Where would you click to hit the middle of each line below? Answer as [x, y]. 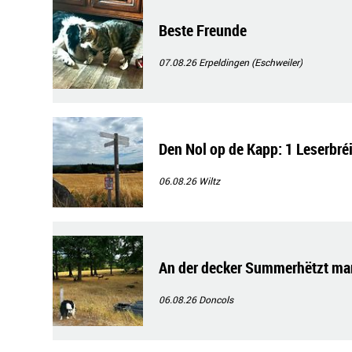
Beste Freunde [203, 30]
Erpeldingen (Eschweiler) [251, 62]
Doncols [216, 299]
